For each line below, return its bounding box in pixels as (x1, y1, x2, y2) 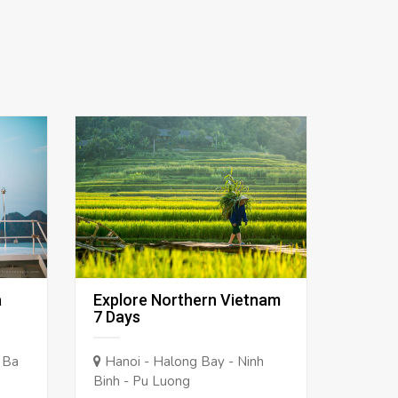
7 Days (92, 307, 140, 327)
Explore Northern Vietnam (92, 291, 281, 310)
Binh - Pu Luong (92, 372, 190, 391)
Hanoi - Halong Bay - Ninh (100, 353, 264, 371)
